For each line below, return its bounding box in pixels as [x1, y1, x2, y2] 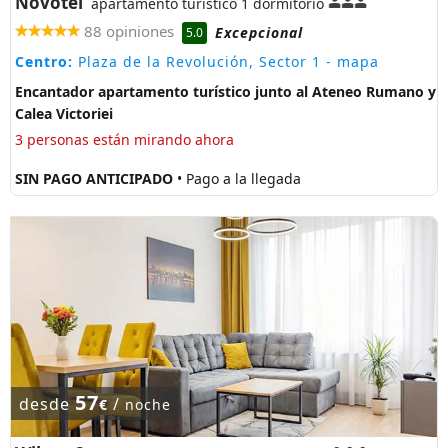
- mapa [321, 52, 379, 72]
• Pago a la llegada [177, 168, 301, 188]
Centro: [15, 52, 73, 72]
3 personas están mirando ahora [15, 130, 234, 150]
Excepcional [215, 22, 303, 42]
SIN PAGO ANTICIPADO [15, 168, 177, 188]
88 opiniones [84, 21, 174, 42]
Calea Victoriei [15, 104, 113, 124]
